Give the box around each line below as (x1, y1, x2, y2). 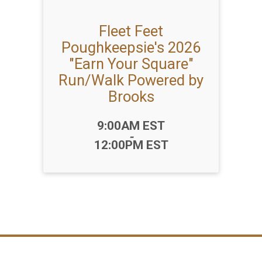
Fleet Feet (99, 22, 163, 40)
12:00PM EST (94, 138, 168, 152)
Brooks (108, 88, 154, 105)
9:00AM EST (97, 119, 165, 133)
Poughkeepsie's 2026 (61, 39, 201, 56)
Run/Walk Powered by (58, 71, 204, 89)
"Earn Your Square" (68, 55, 194, 73)
